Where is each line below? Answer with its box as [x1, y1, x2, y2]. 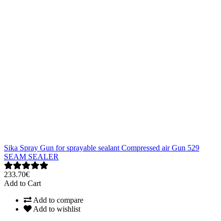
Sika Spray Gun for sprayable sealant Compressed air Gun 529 [4, 143, 199, 152]
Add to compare [32, 195, 83, 204]
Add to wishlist [32, 204, 80, 213]
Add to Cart [4, 179, 41, 187]
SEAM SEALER [4, 152, 59, 161]
